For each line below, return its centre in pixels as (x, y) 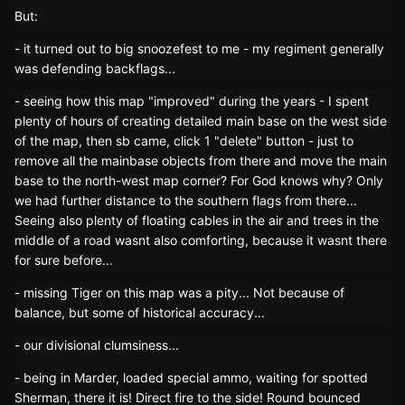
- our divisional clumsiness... (97, 345)
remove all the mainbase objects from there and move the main (201, 161)
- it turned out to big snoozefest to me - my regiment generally (199, 49)
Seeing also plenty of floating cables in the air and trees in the (197, 221)
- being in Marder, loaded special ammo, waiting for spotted (191, 378)
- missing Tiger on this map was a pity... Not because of (179, 293)
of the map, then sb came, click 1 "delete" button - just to (184, 141)
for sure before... (64, 260)
